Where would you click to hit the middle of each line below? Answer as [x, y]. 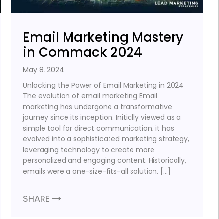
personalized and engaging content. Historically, [105, 160]
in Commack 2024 [83, 52]
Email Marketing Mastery [103, 37]
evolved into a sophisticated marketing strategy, [106, 139]
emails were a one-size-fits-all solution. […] [97, 171]
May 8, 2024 [44, 70]
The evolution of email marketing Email [90, 96]
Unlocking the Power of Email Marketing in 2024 [104, 85]
